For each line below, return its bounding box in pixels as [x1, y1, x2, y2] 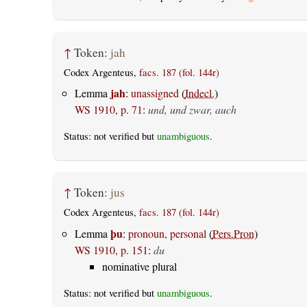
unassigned [130, 86, 179, 101]
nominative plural [101, 258, 177, 273]
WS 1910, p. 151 [74, 242, 148, 257]
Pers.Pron [212, 225, 254, 241]
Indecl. [184, 86, 214, 101]
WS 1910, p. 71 [74, 102, 143, 117]
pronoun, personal [127, 225, 206, 241]
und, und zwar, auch [147, 102, 236, 117]
